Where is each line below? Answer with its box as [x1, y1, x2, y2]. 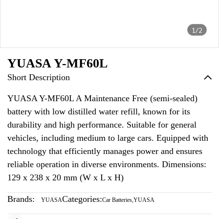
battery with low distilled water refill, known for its [7, 107, 190, 116]
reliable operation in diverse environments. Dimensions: [7, 159, 206, 169]
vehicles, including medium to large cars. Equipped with [7, 133, 208, 143]
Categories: [62, 194, 102, 204]
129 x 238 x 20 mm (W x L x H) [7, 173, 124, 182]
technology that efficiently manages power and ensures [7, 146, 202, 156]
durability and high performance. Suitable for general [7, 120, 197, 130]
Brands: [7, 194, 35, 204]
